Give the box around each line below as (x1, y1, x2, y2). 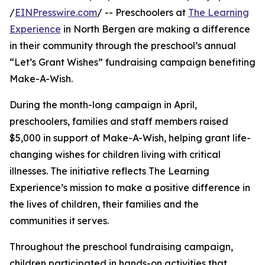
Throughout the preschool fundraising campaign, (9, 241, 233, 253)
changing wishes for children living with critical (9, 148, 221, 161)
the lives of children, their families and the (9, 198, 199, 211)
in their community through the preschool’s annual (9, 40, 236, 52)
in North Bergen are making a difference (61, 23, 250, 35)
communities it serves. (9, 215, 109, 227)
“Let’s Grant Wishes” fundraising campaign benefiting (9, 56, 256, 69)
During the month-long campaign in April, (9, 99, 197, 111)
